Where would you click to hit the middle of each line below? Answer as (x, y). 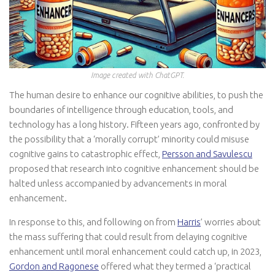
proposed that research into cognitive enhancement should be (134, 169)
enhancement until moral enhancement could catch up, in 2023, (135, 252)
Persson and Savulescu (207, 154)
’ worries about (231, 222)
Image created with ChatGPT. (137, 76)
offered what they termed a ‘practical (175, 266)
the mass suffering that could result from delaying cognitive (128, 237)
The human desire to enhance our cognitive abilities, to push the (136, 95)
